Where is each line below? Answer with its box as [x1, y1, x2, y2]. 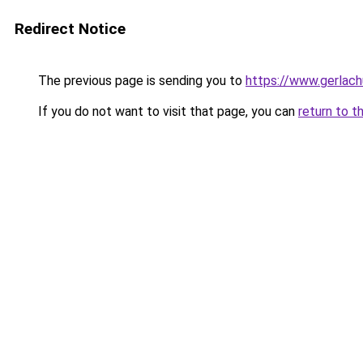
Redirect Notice [15, 19, 126, 38]
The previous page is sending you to [35, 73, 246, 88]
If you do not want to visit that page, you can [35, 104, 298, 119]
